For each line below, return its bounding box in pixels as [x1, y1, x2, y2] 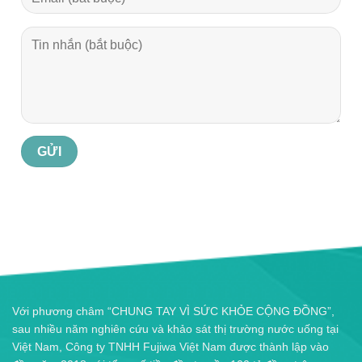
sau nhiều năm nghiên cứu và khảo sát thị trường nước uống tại [12, 322, 339, 336]
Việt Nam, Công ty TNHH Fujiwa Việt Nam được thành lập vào [12, 340, 329, 354]
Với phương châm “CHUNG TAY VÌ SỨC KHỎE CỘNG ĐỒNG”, [12, 305, 335, 318]
